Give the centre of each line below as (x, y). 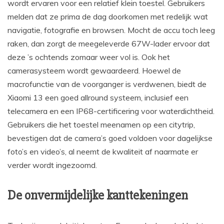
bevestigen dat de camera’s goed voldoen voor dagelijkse (110, 138)
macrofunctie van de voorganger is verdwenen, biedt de (107, 84)
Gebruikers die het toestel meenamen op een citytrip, (101, 125)
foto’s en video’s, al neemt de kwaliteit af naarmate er (103, 152)
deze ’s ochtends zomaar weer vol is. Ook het (89, 57)
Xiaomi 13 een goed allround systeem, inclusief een (98, 98)
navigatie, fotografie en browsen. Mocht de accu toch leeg (111, 30)
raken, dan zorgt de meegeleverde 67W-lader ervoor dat (109, 44)
